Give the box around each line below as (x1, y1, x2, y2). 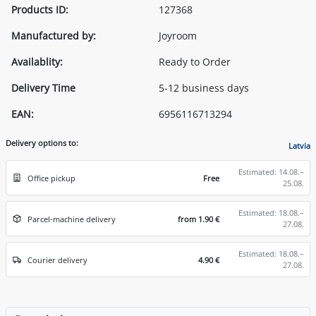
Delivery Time (11, 80, 75, 95)
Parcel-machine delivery (28, 214, 116, 225)
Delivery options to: (6, 137, 78, 148)
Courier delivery (28, 255, 87, 266)
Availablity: (11, 54, 63, 68)
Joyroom (159, 28, 197, 42)
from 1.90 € (178, 214, 219, 225)
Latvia (288, 140, 310, 152)
